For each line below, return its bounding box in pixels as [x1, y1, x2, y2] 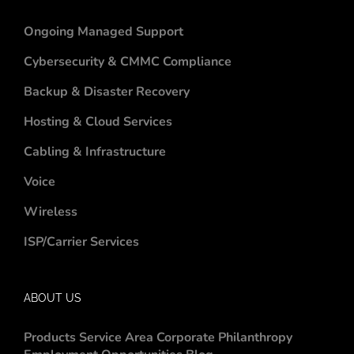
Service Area [79, 328, 153, 346]
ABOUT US [24, 291, 81, 304]
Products [24, 328, 76, 346]
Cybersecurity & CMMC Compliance [24, 52, 232, 70]
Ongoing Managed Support [24, 22, 183, 40]
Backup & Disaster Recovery [24, 82, 190, 100]
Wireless [24, 202, 77, 220]
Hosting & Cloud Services [24, 112, 172, 130]
